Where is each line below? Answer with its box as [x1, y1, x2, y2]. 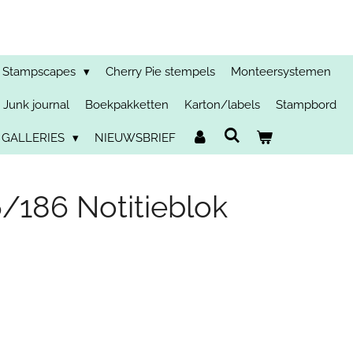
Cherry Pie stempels [106, 65, 215, 79]
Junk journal [3, 98, 69, 112]
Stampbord [276, 98, 336, 112]
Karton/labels [184, 98, 260, 112]
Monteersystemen [231, 65, 331, 79]
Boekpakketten [85, 98, 169, 112]
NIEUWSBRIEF [94, 131, 176, 145]
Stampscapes [2, 65, 79, 79]
